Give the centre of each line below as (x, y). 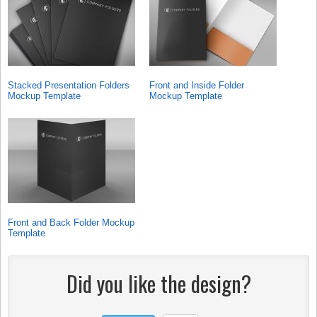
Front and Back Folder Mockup (71, 222)
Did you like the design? (158, 283)
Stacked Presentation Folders (69, 85)
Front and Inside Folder (197, 85)
